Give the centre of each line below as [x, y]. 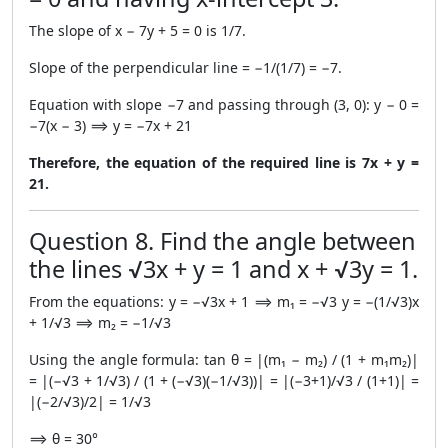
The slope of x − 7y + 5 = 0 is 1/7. [137, 30]
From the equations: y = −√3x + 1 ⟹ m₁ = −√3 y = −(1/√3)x [224, 301]
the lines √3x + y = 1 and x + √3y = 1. [223, 269]
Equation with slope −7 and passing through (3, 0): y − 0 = [224, 104]
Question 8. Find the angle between [222, 241]
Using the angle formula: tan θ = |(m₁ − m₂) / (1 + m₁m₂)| [224, 359]
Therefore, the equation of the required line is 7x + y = [224, 162]
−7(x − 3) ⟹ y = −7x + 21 [110, 125]
